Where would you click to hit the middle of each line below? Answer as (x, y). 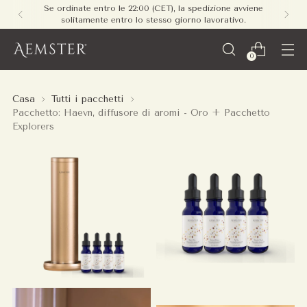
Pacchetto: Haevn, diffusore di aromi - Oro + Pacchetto (141, 112)
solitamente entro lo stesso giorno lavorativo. (153, 20)
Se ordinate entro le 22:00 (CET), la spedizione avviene (153, 8)
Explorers (33, 126)
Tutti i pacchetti (88, 99)
